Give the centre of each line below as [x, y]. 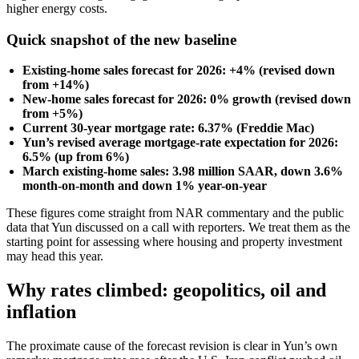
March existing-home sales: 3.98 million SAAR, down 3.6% [183, 171]
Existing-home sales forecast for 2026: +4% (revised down [179, 71]
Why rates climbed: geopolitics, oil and [166, 290]
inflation [41, 312]
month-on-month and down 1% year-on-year [145, 186]
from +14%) [56, 85]
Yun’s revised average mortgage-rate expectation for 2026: [180, 143]
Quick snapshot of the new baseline [121, 39]
